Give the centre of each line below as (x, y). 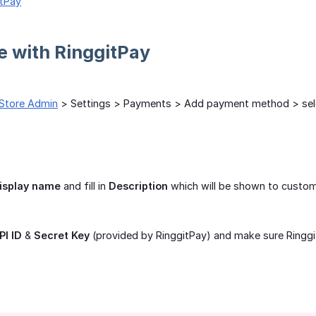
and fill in (85, 186)
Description (138, 186)
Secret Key (62, 236)
